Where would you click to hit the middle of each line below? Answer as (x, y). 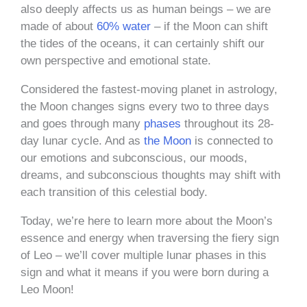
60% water (124, 26)
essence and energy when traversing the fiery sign (150, 238)
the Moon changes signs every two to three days (145, 106)
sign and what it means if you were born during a (145, 272)
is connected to (232, 140)
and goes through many (82, 123)
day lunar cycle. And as (82, 140)
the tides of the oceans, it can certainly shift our (143, 43)
